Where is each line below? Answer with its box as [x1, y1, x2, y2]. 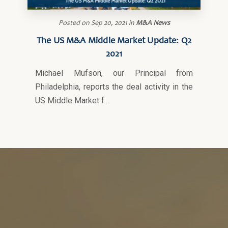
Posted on [58, 20, 90, 27]
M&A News [135, 20, 170, 27]
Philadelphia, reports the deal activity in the [35, 82, 193, 92]
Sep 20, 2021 [91, 20, 127, 27]
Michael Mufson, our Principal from [35, 68, 193, 78]
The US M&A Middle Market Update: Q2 [36, 37, 192, 46]
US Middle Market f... [35, 96, 109, 105]
